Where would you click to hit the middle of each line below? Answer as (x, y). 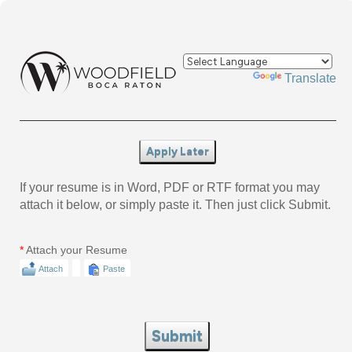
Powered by (218, 78)
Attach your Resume (77, 250)
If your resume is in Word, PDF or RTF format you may (170, 187)
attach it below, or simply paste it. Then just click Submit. (175, 204)
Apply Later (177, 151)
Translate (311, 78)
